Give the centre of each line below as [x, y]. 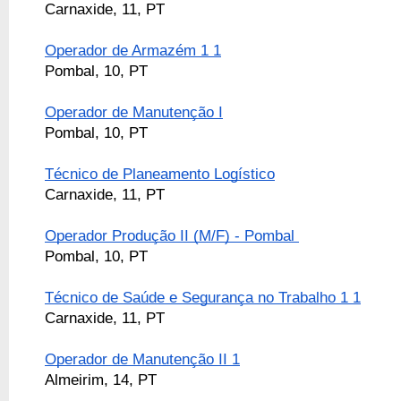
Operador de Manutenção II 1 [142, 359]
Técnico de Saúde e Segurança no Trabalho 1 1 [203, 298]
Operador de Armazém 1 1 [133, 51]
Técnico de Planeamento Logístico [160, 174]
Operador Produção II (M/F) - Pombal [172, 236]
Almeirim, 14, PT [101, 380]
